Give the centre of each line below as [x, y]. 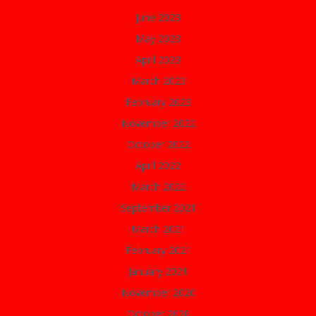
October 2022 [158, 144]
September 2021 [158, 208]
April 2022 [158, 165]
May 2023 [158, 38]
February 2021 [158, 250]
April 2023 [158, 60]
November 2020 [158, 292]
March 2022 [158, 187]
